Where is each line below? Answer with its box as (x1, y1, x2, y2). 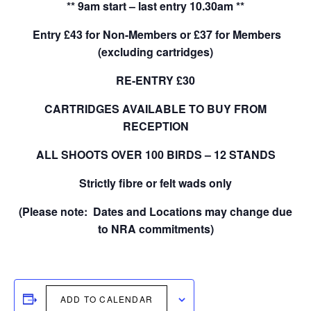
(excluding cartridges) (98, 44, 213, 60)
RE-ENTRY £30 (116, 72, 195, 88)
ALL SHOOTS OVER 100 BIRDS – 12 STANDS (35, 146, 276, 162)
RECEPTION (122, 118, 189, 134)
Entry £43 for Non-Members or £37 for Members (30, 26, 281, 42)
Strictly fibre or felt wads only (79, 175, 232, 191)
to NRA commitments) (97, 221, 214, 237)
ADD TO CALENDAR (60, 293, 153, 305)
